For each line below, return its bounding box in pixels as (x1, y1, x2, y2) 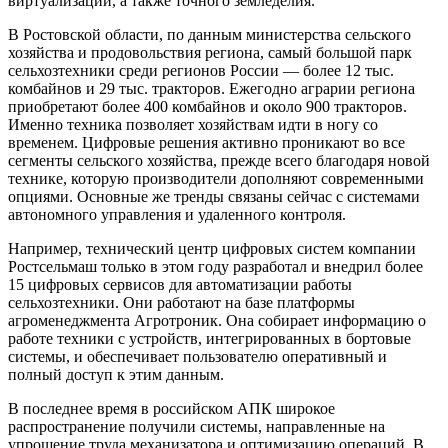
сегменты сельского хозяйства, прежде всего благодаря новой (8, 151, 430, 169)
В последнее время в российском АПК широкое (8, 399, 335, 417)
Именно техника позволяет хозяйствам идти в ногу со (8, 115, 378, 133)
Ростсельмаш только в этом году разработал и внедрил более (8, 257, 423, 275)
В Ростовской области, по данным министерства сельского (8, 25, 411, 43)
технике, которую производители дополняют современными (8, 169, 424, 187)
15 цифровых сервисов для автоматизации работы (8, 275, 352, 293)
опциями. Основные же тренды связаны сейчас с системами (8, 187, 420, 205)
